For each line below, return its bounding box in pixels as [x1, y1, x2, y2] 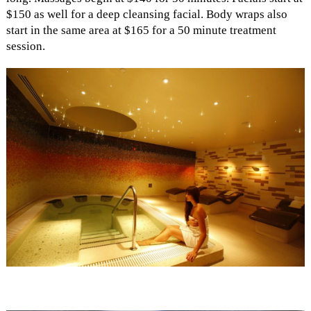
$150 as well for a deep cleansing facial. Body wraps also [6, 7, 287, 21]
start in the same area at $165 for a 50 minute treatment [6, 23, 276, 37]
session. [6, 39, 45, 53]
